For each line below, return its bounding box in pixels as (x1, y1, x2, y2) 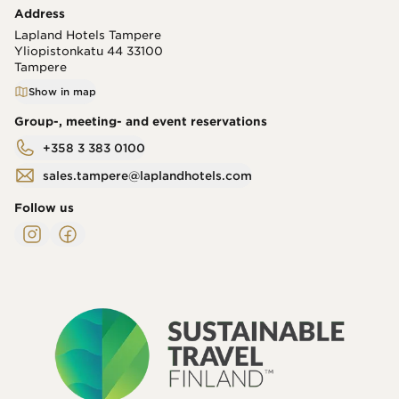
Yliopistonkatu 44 (14, 45, 123, 59)
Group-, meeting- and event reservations (14, 115, 267, 129)
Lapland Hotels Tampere (14, 28, 161, 43)
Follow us (14, 201, 74, 216)
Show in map (28, 85, 96, 99)
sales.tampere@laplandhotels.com (43, 168, 252, 183)
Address (14, 7, 65, 21)
